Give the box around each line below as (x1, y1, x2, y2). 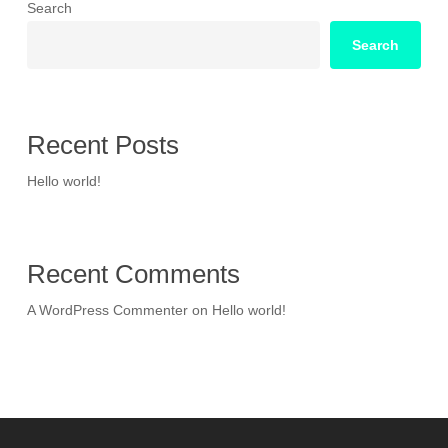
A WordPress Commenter (26, 302, 188, 319)
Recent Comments (26, 259, 240, 290)
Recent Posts (26, 130, 179, 161)
